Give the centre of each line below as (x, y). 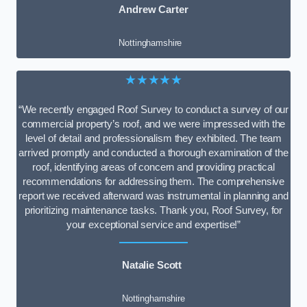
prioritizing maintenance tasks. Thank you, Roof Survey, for (153, 210)
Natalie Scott (152, 266)
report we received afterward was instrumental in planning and (153, 196)
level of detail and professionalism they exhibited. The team (153, 138)
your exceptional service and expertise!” (153, 224)
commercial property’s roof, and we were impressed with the (153, 124)
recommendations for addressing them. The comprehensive (153, 181)
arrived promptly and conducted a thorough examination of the (153, 152)
